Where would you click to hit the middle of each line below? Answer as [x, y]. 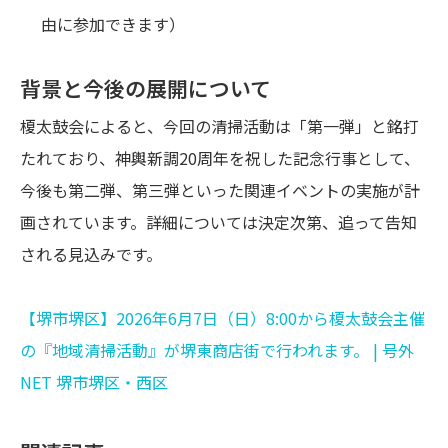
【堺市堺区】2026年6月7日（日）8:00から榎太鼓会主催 [222, 318]
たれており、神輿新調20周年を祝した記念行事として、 [220, 158]
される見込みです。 [91, 254]
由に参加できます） [112, 24]
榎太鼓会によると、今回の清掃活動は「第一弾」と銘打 [219, 126]
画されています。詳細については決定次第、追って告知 [218, 222]
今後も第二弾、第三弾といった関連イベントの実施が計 [220, 190]
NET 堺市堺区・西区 [94, 382]
